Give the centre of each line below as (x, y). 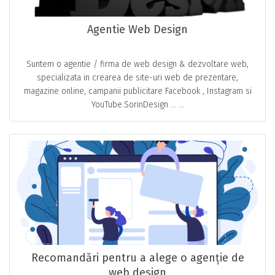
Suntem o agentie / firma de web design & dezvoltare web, (137, 64)
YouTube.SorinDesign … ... (137, 104)
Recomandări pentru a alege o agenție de (137, 258)
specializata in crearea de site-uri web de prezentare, (137, 77)
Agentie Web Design (137, 29)
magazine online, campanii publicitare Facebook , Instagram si (137, 91)
